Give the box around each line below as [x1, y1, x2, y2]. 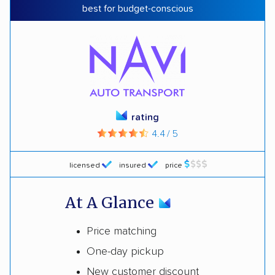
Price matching [86, 225, 157, 237]
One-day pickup [86, 246, 164, 257]
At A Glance [65, 192, 154, 212]
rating [131, 112, 159, 122]
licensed [69, 161, 101, 169]
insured [119, 161, 147, 169]
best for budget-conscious [82, 3, 193, 14]
